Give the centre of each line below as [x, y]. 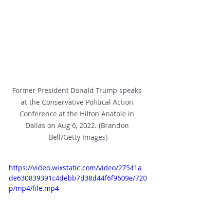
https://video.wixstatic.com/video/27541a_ [77, 167]
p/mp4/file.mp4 [34, 188]
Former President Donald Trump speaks [78, 90]
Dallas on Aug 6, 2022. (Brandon [78, 125]
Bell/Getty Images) [78, 137]
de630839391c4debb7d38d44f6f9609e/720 [78, 178]
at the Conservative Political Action [78, 102]
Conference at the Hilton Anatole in [78, 113]
